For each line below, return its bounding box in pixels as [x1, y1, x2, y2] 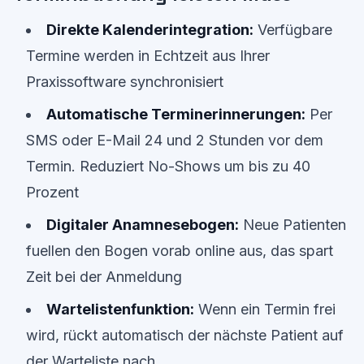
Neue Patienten [239, 216, 346, 233]
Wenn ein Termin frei [194, 301, 336, 318]
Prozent [26, 184, 79, 201]
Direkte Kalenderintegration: [46, 21, 253, 38]
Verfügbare [253, 21, 332, 38]
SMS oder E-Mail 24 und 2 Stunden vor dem [26, 132, 323, 149]
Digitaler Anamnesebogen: [46, 216, 239, 233]
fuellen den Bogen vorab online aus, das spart [26, 242, 333, 259]
